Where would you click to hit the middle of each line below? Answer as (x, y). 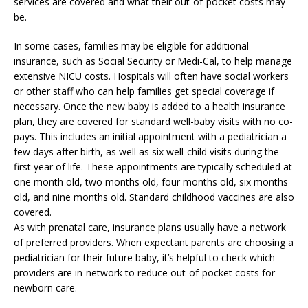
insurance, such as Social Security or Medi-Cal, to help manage (153, 61)
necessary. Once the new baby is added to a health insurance (150, 107)
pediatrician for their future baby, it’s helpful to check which (144, 258)
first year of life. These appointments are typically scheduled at (153, 167)
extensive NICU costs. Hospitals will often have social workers (151, 76)
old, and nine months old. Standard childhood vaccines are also (154, 197)
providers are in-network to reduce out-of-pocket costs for (144, 273)
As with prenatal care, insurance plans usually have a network (150, 228)
